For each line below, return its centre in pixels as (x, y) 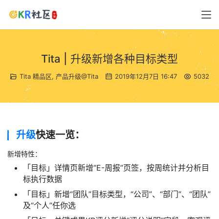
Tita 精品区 (36, 76)
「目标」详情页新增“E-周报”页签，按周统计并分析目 (116, 168)
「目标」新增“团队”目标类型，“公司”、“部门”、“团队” (117, 194)
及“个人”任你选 (49, 205)
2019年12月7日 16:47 (145, 76)
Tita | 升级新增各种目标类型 (109, 59)
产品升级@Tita (77, 76)
